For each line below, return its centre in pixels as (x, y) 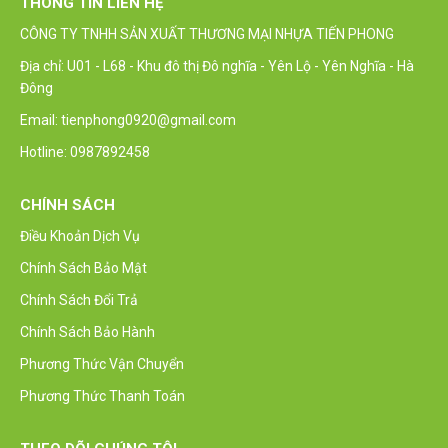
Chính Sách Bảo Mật (83, 268)
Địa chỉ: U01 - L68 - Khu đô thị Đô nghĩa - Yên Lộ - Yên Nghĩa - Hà (217, 66)
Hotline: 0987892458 (85, 152)
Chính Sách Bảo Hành (87, 332)
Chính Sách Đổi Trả (79, 300)
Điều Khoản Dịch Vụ (80, 236)
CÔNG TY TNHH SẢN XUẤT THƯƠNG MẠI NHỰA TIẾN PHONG (207, 34)
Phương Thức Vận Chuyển (102, 364)
